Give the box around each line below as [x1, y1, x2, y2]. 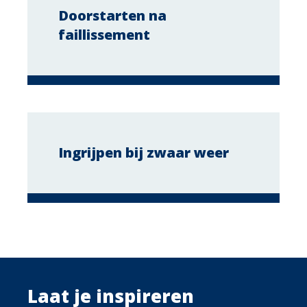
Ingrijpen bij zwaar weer [58, 143, 229, 162]
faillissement [58, 25, 150, 45]
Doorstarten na [58, 6, 167, 25]
